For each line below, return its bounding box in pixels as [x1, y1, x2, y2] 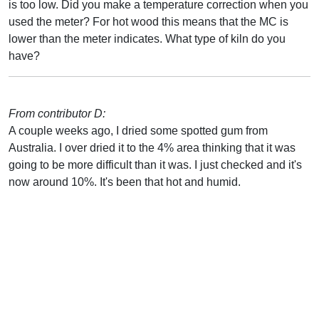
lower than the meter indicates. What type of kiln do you [9, 32, 286, 45]
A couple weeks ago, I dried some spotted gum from [9, 124, 268, 137]
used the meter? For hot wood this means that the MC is [9, 15, 288, 28]
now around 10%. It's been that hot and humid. [9, 175, 241, 188]
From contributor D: [9, 107, 105, 120]
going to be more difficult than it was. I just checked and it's [9, 158, 302, 171]
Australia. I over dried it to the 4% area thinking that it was [9, 141, 296, 154]
